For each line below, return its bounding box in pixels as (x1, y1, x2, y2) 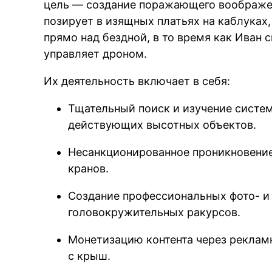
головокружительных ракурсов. (68, 206, 241, 219)
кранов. (68, 162, 109, 175)
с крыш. (68, 250, 111, 263)
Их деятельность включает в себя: (44, 75, 231, 88)
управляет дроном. (44, 47, 148, 61)
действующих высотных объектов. (68, 118, 257, 132)
